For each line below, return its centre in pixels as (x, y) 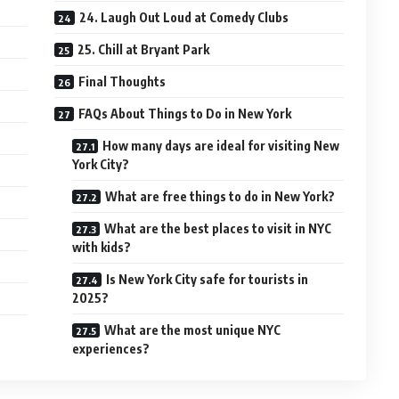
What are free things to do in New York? (220, 196)
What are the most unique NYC (193, 330)
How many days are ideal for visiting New (221, 146)
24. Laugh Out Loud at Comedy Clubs (184, 17)
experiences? (111, 349)
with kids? (102, 247)
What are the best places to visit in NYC (218, 228)
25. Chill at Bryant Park (144, 49)
